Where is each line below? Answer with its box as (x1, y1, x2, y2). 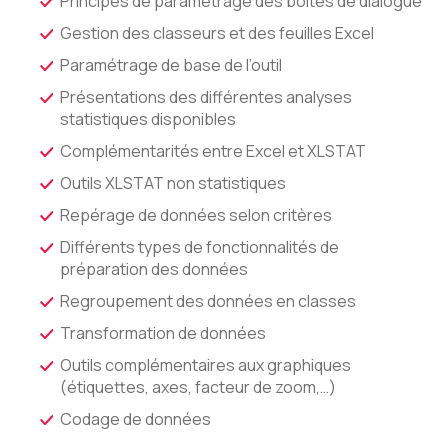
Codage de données (60, 408, 211, 430)
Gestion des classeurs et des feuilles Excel (60, 22, 374, 44)
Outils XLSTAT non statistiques (60, 172, 286, 194)
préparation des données (60, 258, 248, 280)
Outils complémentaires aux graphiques (60, 354, 351, 376)
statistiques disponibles (60, 108, 236, 130)
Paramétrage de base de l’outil (60, 54, 282, 76)
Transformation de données (60, 322, 266, 344)
